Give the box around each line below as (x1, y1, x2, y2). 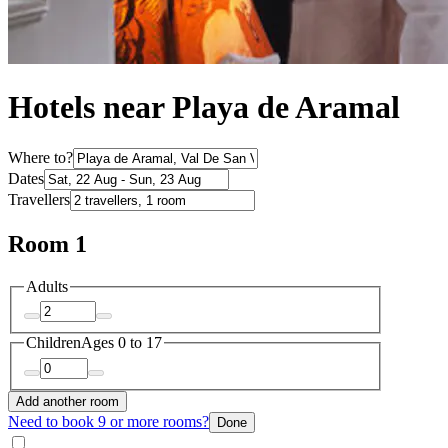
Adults (26, 277, 68, 295)
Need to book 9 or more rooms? (8, 412, 209, 430)
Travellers (8, 190, 70, 208)
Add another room (16, 393, 119, 409)
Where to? (8, 148, 73, 166)
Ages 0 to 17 (81, 334, 162, 352)
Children (26, 334, 81, 352)
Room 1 (8, 230, 87, 257)
